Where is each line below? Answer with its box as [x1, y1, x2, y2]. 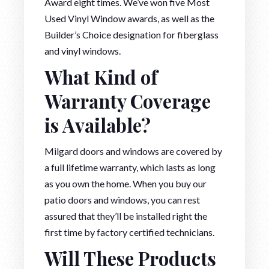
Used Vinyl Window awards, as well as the [44, 13, 214, 25]
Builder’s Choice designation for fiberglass [44, 29, 219, 41]
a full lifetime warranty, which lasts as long [44, 162, 216, 174]
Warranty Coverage [44, 88, 211, 114]
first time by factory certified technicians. [44, 226, 218, 238]
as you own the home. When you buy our [44, 178, 207, 190]
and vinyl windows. [44, 45, 121, 57]
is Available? [44, 112, 151, 138]
